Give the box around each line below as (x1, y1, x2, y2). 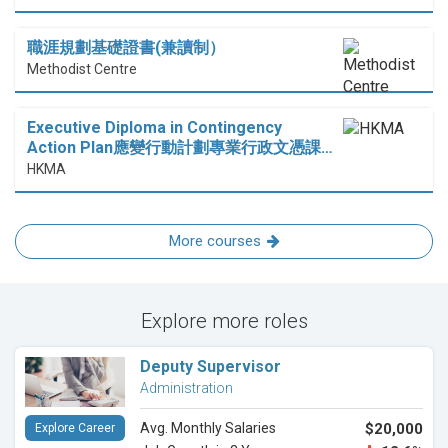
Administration (140, 380, 233, 397)
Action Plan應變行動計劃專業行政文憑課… (27, 138, 333, 158)
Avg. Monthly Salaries (140, 420, 276, 437)
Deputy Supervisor (140, 357, 281, 377)
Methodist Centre (27, 61, 137, 78)
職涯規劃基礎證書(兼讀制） (27, 38, 225, 58)
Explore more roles (140, 309, 308, 334)
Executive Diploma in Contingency (27, 118, 282, 138)
